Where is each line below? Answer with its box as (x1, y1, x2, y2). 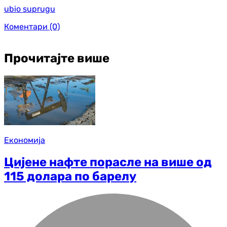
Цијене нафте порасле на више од (4, 155, 212, 170)
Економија (4, 135, 45, 145)
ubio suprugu (4, 4, 55, 14)
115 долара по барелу (4, 169, 136, 184)
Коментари (4, 21, 48, 31)
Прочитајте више (4, 51, 109, 65)
